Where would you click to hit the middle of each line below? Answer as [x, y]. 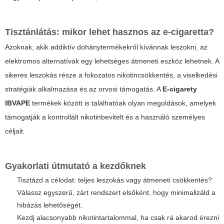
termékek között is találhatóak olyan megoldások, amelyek [123, 103]
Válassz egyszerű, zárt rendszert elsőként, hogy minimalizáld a [116, 192]
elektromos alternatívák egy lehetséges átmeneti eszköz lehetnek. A [112, 61]
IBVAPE [17, 103]
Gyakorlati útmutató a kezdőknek [75, 166]
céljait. [15, 131]
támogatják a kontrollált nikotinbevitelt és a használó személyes [105, 117]
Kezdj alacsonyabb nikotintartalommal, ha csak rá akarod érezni [118, 217]
